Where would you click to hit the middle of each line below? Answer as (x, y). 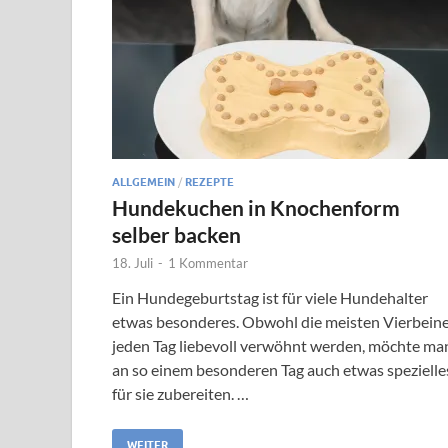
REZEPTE (209, 181)
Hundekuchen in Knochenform (256, 207)
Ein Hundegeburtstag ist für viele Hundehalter (270, 297)
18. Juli (132, 262)
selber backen (176, 234)
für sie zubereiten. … (180, 393)
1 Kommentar (208, 262)
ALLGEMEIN (143, 181)
